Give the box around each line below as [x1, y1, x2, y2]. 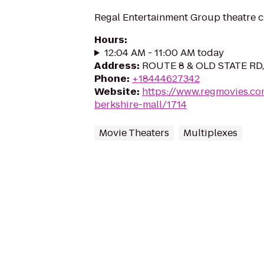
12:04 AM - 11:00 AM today [104, 46, 224, 60]
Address [94, 59, 137, 72]
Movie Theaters [99, 126, 169, 140]
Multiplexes [183, 126, 237, 140]
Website [94, 85, 137, 98]
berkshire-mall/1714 [94, 98, 187, 111]
